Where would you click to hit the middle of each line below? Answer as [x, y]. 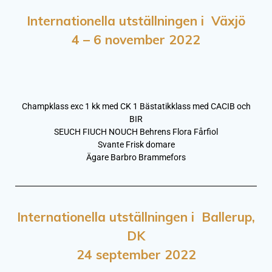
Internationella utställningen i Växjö [136, 20]
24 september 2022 [136, 254]
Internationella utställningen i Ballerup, [136, 216]
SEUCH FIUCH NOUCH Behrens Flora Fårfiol [136, 131]
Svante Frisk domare [136, 144]
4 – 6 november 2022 [136, 39]
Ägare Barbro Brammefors [136, 157]
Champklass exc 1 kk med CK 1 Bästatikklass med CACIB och [136, 106]
